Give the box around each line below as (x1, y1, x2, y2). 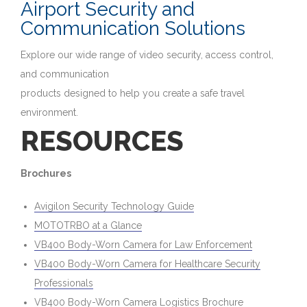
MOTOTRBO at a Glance (34, 220, 142, 232)
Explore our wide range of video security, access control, (21, 49, 273, 61)
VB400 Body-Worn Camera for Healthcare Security (34, 258, 260, 270)
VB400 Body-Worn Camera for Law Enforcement (34, 239, 252, 251)
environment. (21, 107, 78, 119)
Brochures (21, 168, 71, 180)
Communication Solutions (21, 17, 245, 40)
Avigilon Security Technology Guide (34, 201, 194, 212)
